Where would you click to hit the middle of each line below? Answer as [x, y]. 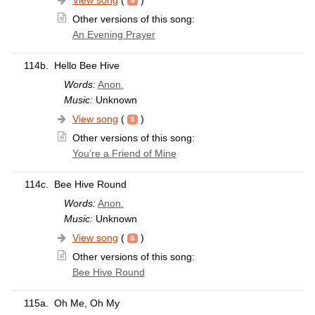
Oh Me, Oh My [86, 303]
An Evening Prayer [114, 35]
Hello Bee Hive [86, 66]
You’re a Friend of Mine [124, 154]
